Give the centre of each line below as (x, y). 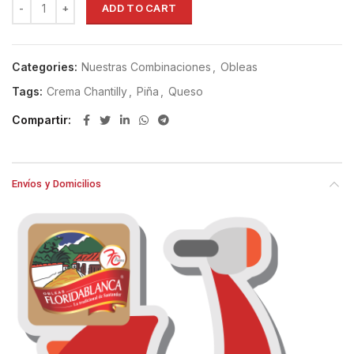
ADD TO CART (139, 8)
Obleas (239, 67)
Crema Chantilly (87, 92)
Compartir (40, 120)
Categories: (46, 67)
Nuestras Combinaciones (146, 67)
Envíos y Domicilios (56, 185)
